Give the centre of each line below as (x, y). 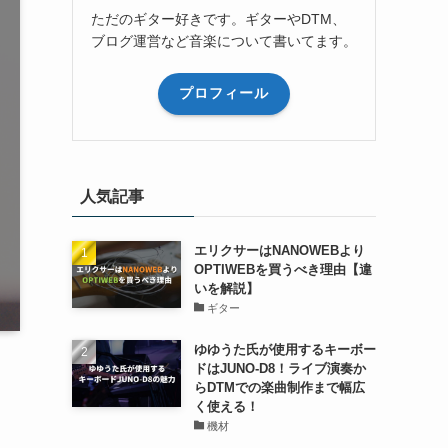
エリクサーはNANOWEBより (279, 250)
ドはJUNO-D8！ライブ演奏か (279, 368)
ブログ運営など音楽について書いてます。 (224, 40)
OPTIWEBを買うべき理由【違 (282, 269)
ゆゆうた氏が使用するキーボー (284, 349)
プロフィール (224, 93)
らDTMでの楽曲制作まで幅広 (279, 387)
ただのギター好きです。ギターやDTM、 (218, 18)
